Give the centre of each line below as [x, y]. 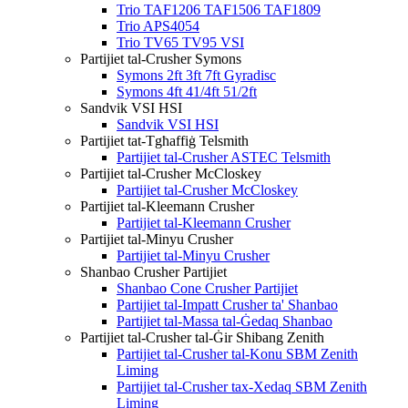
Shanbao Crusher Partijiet [153, 272]
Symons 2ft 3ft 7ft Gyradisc [196, 75]
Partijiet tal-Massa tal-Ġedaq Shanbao [224, 321]
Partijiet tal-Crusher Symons [161, 59]
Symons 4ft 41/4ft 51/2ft [187, 92]
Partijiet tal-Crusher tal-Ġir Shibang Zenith [202, 337]
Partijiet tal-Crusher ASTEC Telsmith [224, 157]
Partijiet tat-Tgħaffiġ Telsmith [164, 141]
